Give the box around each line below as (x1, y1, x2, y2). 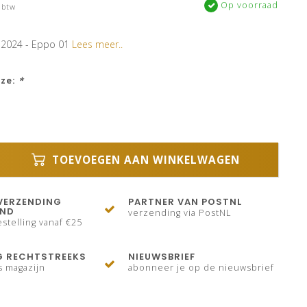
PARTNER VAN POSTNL (128, 195, 243, 208)
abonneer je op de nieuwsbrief (128, 262, 275, 273)
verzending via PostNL (128, 207, 232, 219)
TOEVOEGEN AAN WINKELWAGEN (49, 152, 241, 167)
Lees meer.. (71, 38, 123, 51)
